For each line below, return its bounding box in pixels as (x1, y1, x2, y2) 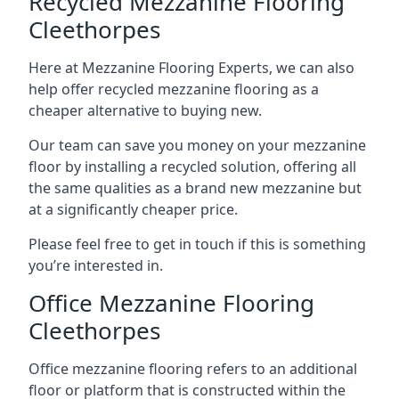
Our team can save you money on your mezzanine (28, 134, 366, 155)
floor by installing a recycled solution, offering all (28, 156, 356, 176)
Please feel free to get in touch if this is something (28, 233, 366, 254)
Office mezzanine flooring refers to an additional (28, 358, 357, 379)
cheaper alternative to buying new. (28, 100, 262, 120)
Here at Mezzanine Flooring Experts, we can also (28, 57, 354, 77)
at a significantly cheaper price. (28, 199, 238, 219)
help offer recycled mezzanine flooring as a (28, 78, 319, 99)
